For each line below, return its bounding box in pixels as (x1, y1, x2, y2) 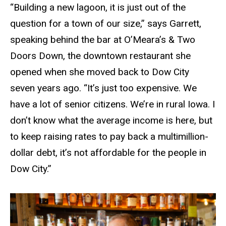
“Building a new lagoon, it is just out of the (10, 2, 186, 14)
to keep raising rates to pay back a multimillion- (10, 131, 208, 143)
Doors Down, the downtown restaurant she (10, 50, 191, 62)
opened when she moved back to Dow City (10, 66, 189, 78)
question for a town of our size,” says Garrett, (10, 18, 201, 30)
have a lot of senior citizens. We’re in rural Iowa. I (10, 98, 215, 110)
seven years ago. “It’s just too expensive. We (10, 82, 197, 94)
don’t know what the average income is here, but (10, 115, 212, 127)
